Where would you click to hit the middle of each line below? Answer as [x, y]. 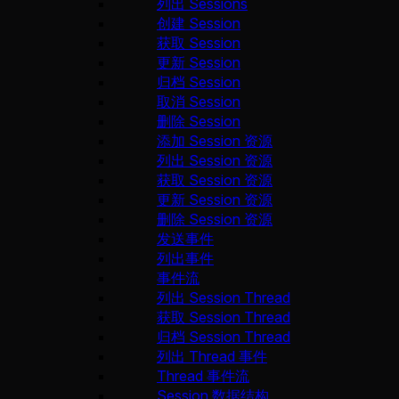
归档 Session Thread [224, 337]
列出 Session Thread [224, 298]
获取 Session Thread [224, 318]
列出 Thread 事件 [212, 357]
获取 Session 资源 [215, 180]
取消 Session [199, 102]
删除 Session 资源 [215, 220]
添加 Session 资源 [215, 141]
